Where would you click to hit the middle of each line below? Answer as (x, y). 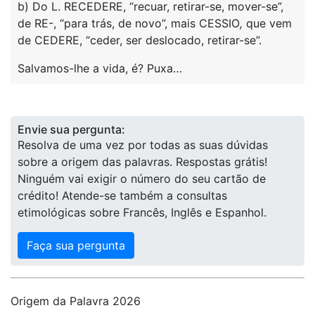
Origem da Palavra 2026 (76, 301)
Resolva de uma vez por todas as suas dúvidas (143, 145)
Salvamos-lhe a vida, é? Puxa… (100, 68)
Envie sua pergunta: (71, 129)
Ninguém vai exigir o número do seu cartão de (142, 179)
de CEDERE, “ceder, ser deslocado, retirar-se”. (140, 40)
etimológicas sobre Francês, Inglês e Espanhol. (142, 212)
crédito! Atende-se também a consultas (122, 195)
